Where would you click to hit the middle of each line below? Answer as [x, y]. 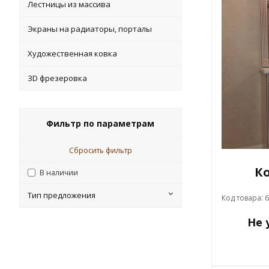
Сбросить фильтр [100, 150]
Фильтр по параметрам [101, 123]
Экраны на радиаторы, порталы [90, 29]
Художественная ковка [73, 53]
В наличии [59, 173]
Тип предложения [62, 195]
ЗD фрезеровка [58, 78]
